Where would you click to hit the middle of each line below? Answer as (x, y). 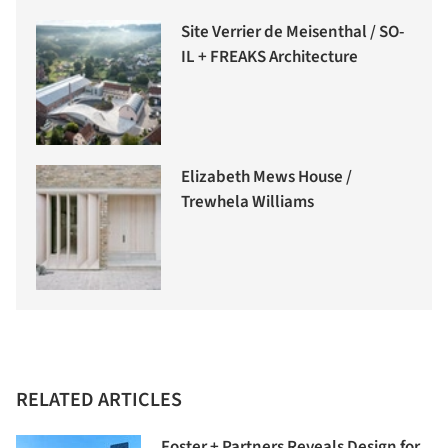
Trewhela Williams (247, 201)
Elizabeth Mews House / (266, 176)
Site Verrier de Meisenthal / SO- (292, 31)
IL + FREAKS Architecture (269, 56)
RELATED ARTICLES (99, 399)
